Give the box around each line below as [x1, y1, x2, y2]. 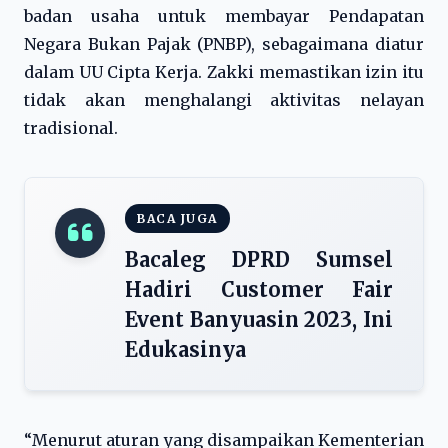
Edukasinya [125, 337, 246, 362]
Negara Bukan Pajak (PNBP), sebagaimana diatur [24, 34, 424, 54]
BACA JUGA [137, 211, 218, 226]
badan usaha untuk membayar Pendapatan [24, 6, 424, 26]
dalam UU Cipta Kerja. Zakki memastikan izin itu [24, 62, 424, 82]
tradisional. [24, 118, 118, 138]
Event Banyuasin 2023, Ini [125, 307, 393, 332]
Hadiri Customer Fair [125, 277, 393, 302]
